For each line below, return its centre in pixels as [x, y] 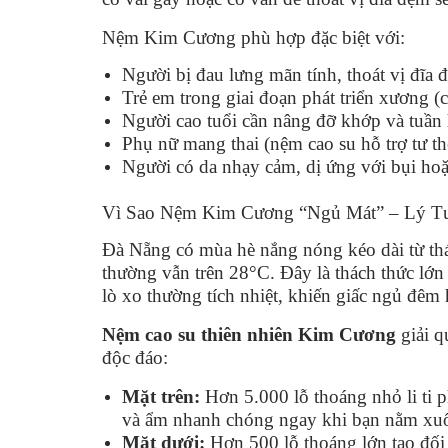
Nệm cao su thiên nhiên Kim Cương [249, 334]
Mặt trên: [161, 396]
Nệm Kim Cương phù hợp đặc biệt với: [253, 37]
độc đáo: [135, 357]
